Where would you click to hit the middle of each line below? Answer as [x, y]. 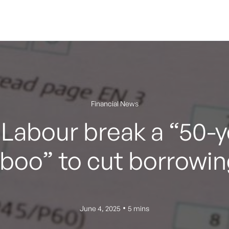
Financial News [114, 104]
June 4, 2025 [100, 208]
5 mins [139, 208]
